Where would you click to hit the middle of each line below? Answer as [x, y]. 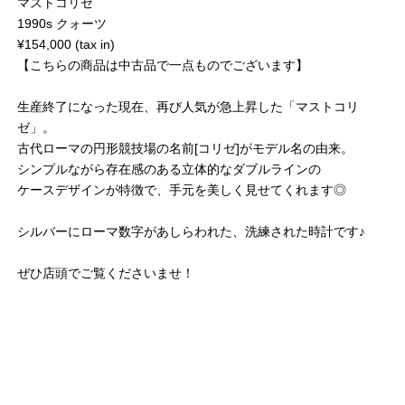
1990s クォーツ [62, 24]
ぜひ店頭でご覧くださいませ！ [106, 273]
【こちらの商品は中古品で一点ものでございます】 [163, 66]
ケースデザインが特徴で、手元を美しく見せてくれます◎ [182, 190]
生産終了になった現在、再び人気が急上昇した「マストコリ [188, 107]
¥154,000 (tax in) [66, 45]
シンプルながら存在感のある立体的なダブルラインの [169, 170]
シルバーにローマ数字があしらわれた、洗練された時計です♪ [191, 232]
